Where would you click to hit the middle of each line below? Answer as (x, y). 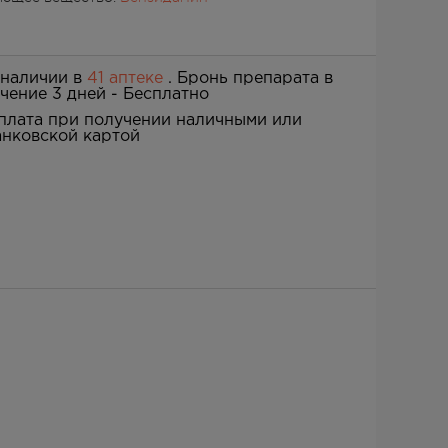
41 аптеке (127, 78)
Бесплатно (166, 94)
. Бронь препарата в (250, 78)
